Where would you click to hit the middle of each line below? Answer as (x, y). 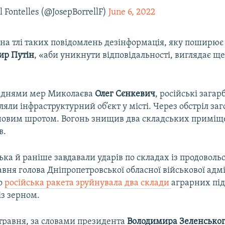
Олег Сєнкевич (125, 94)
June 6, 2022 (132, 12)
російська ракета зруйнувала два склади (88, 183)
